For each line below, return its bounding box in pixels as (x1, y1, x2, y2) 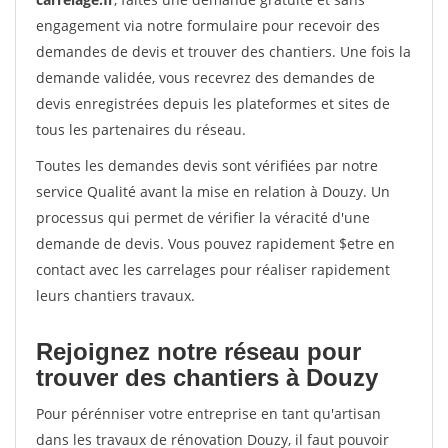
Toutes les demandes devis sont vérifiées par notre (36, 156, 378, 175)
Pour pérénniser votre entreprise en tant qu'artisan (36, 404, 381, 423)
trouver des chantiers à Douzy (36, 364, 378, 391)
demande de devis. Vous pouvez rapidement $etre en (36, 234, 395, 253)
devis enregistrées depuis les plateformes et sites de (36, 94, 390, 113)
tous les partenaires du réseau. (36, 120, 246, 139)
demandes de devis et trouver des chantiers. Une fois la (36, 42, 411, 61)
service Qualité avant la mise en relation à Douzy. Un (36, 182, 390, 201)
